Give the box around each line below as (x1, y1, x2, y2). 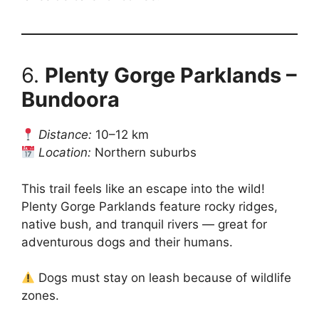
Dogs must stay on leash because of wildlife (35, 271, 292, 285)
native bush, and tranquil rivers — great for (21, 216, 267, 231)
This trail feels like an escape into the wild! (21, 181, 265, 196)
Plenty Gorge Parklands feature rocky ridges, (21, 199, 278, 214)
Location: (38, 145, 92, 159)
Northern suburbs (91, 145, 197, 159)
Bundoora (21, 87, 120, 112)
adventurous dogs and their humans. (21, 234, 233, 249)
